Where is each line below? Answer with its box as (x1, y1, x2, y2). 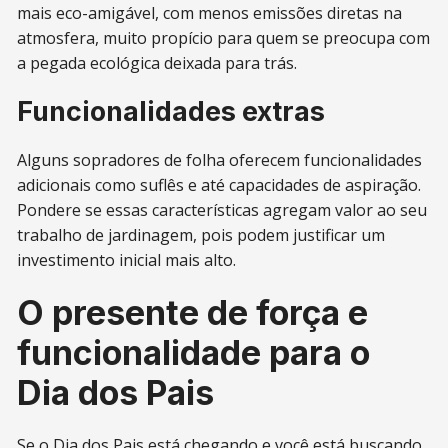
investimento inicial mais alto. (17, 248, 237, 271)
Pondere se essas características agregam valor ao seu (17, 198, 428, 221)
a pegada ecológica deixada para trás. (17, 51, 298, 74)
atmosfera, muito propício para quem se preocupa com (17, 26, 431, 49)
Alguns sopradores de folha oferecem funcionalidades (17, 148, 423, 171)
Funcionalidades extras (17, 94, 326, 128)
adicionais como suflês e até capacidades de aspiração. (17, 173, 422, 196)
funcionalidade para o (17, 331, 371, 373)
